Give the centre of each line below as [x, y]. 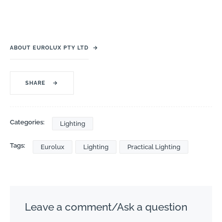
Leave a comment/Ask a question [106, 207]
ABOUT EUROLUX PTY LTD [49, 48]
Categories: [27, 122]
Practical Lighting [154, 147]
